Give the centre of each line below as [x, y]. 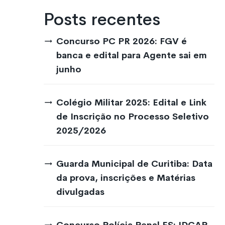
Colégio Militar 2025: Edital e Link [131, 102]
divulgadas [80, 192]
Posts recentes [102, 19]
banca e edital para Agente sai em [132, 55]
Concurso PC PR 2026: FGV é [122, 41]
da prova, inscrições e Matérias [126, 178]
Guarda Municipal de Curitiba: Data [134, 164]
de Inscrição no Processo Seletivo [133, 117]
